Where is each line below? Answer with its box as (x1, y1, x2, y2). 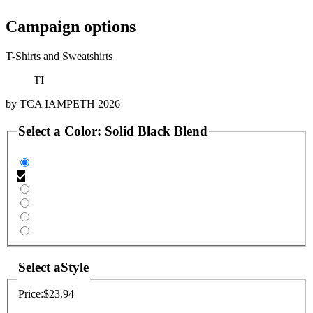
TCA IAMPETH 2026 (20, 97, 120, 110)
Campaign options (6, 17, 136, 36)
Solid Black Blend (105, 123, 208, 138)
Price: (18, 288, 43, 300)
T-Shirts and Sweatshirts (6, 50, 115, 62)
